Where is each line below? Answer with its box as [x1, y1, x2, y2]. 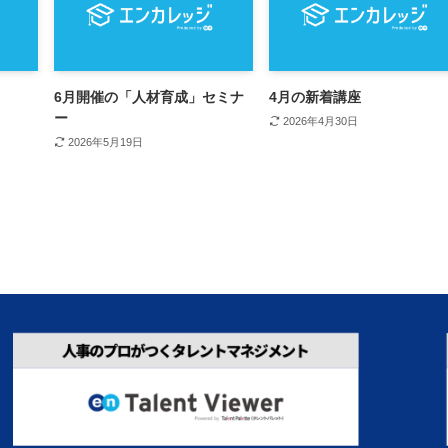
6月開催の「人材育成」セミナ [54, 89, 244, 106]
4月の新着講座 [269, 89, 361, 106]
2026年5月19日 [67, 136, 143, 149]
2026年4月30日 [282, 115, 358, 128]
